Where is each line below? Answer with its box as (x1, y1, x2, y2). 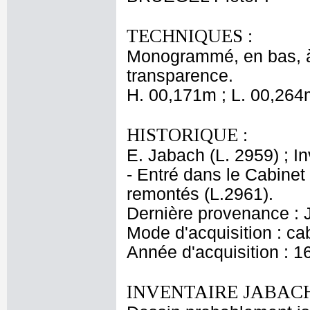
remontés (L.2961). (127, 185, 273, 203)
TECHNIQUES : (127, 26, 253, 46)
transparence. (127, 66, 233, 85)
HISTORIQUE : (127, 125, 248, 145)
